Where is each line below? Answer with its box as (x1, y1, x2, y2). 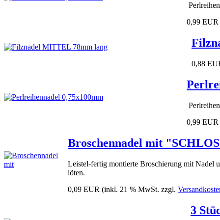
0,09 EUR (68, 185, 100, 193)
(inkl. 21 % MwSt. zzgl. (102, 185, 178, 193)
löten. (68, 168, 85, 177)
